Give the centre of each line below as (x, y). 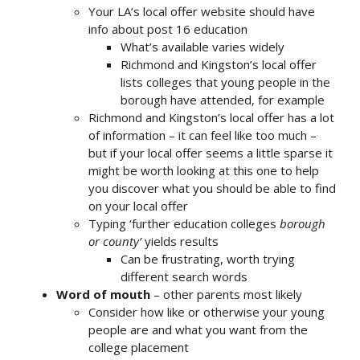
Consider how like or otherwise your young (207, 311)
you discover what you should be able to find (212, 188)
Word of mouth (103, 294)
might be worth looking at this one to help (204, 170)
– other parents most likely (226, 294)
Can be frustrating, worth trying (208, 258)
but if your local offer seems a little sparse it (211, 152)
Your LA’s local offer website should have (202, 11)
